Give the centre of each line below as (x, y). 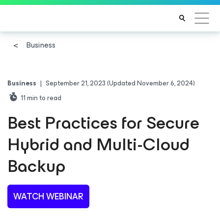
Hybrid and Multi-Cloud (98, 144)
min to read (44, 98)
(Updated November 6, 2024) (151, 83)
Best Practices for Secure (103, 123)
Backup (36, 166)
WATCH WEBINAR (48, 196)
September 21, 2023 (76, 83)
